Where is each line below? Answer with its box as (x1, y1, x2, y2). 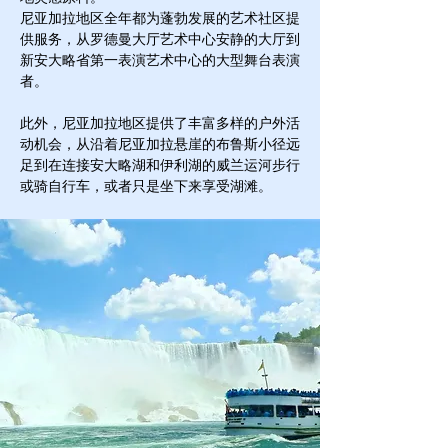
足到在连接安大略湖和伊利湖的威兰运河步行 (20, 155, 300, 174)
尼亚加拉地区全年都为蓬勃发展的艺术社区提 (20, 8, 300, 27)
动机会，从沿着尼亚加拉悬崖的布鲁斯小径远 (20, 134, 300, 153)
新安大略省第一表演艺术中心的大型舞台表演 (20, 50, 300, 69)
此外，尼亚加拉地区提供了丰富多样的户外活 (20, 113, 300, 132)
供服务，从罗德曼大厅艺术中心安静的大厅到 (20, 29, 300, 48)
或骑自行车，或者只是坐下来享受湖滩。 (20, 176, 272, 195)
